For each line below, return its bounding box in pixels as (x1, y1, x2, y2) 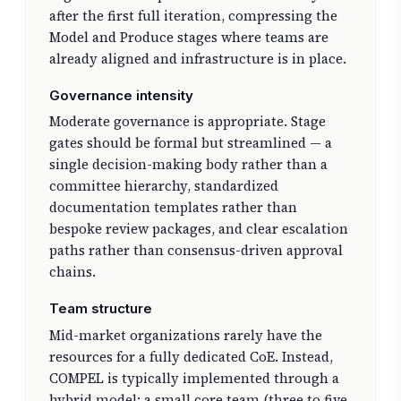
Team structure (48, 300, 152, 318)
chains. (48, 262, 96, 282)
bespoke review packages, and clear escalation (48, 219, 348, 239)
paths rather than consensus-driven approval (48, 241, 343, 260)
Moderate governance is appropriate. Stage (48, 112, 326, 132)
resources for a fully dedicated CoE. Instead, (48, 347, 333, 367)
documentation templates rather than (48, 198, 297, 218)
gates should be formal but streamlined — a (48, 133, 332, 153)
